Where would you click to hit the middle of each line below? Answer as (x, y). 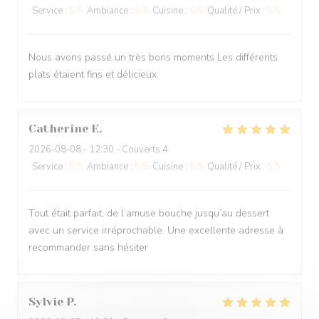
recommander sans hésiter (88, 247)
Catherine (58, 129)
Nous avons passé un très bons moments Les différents (153, 57)
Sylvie (46, 302)
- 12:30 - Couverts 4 (125, 150)
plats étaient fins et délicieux (93, 74)
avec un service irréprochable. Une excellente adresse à (156, 230)
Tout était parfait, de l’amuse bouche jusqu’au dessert (149, 213)
